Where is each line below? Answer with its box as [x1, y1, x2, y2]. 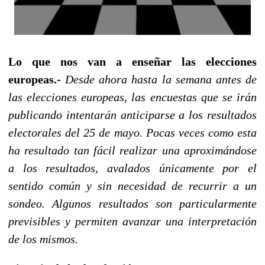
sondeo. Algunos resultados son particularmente [8, 196, 257, 210]
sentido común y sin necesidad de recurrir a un [8, 179, 257, 192]
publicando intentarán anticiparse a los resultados [8, 108, 257, 121]
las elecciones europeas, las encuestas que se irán [8, 90, 257, 104]
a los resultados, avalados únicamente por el [8, 161, 257, 174]
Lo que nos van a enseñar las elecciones [8, 54, 257, 68]
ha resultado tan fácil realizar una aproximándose [8, 143, 257, 157]
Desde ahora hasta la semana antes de [65, 72, 257, 86]
